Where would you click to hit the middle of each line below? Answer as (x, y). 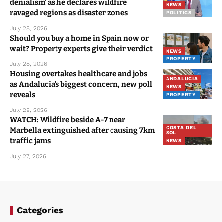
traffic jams (30, 140)
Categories (40, 210)
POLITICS (179, 12)
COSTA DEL (181, 127)
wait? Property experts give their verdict (81, 48)
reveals (23, 94)
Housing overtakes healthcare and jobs (79, 74)
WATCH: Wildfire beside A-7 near (68, 120)
